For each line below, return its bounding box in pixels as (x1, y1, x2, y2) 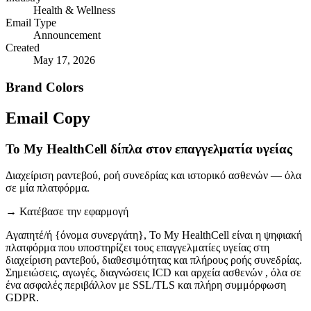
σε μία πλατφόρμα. (6, 182, 90, 194)
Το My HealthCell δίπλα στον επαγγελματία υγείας (6, 141, 292, 156)
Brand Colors (6, 79, 83, 94)
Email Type (6, 17, 56, 29)
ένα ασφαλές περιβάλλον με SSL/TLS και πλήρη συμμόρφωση (6, 279, 286, 292)
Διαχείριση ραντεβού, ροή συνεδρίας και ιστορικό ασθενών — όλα (6, 169, 301, 182)
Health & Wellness (33, 4, 115, 17)
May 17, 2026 (33, 54, 95, 67)
